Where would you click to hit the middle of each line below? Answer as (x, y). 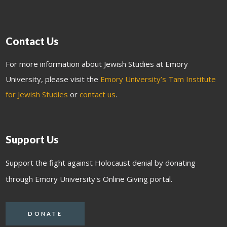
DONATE (45, 214)
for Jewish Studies (37, 94)
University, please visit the (53, 79)
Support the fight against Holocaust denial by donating (101, 162)
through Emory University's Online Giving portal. (89, 179)
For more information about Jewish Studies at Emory (97, 64)
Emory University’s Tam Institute (158, 79)
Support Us (32, 139)
